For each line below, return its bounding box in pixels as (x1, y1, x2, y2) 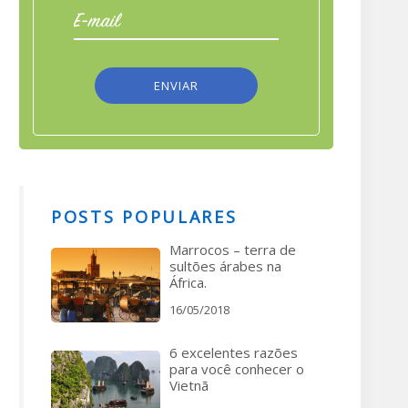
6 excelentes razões (169, 343, 298, 362)
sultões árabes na (169, 257, 281, 275)
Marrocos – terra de (169, 240, 296, 259)
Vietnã (169, 376, 209, 394)
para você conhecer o (169, 360, 304, 378)
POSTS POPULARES (51, 206, 238, 228)
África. (169, 273, 207, 291)
